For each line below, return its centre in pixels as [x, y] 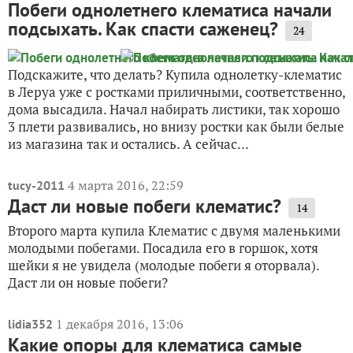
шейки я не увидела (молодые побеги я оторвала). [163, 266]
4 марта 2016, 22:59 [126, 186]
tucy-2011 [36, 186]
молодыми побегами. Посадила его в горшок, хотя [163, 248]
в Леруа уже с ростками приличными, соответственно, [176, 92]
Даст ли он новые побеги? [88, 283]
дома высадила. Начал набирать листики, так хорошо [174, 110]
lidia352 [30, 324]
